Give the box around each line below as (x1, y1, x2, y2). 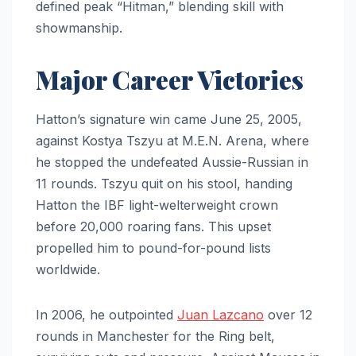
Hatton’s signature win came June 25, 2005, (36, 111, 302, 128)
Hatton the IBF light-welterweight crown (36, 197, 278, 214)
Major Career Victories (36, 61, 304, 96)
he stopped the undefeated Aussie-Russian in (36, 154, 308, 171)
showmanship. (36, 19, 122, 36)
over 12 (264, 307, 312, 323)
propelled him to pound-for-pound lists (36, 240, 271, 257)
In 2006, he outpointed (36, 307, 177, 323)
